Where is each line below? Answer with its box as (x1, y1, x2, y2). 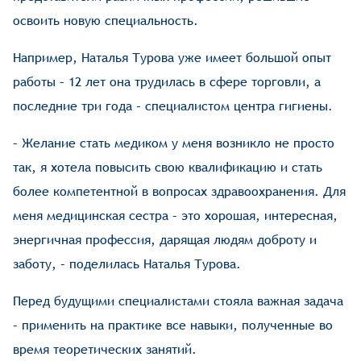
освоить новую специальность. (13, 13, 199, 29)
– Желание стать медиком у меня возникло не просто (13, 135, 335, 151)
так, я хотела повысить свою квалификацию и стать (13, 160, 323, 176)
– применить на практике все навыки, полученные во (13, 317, 334, 334)
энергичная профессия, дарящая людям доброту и (13, 232, 317, 248)
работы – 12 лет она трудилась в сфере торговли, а (13, 74, 322, 90)
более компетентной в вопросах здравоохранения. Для (13, 184, 346, 200)
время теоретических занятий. (13, 342, 197, 358)
